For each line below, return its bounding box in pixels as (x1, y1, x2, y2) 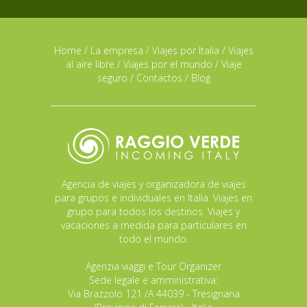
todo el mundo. (119, 232, 188, 246)
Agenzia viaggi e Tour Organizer (86, 260, 221, 273)
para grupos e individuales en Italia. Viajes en (55, 191, 252, 205)
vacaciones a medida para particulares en (60, 219, 247, 232)
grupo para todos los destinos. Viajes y (67, 205, 240, 219)
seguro (97, 71, 127, 84)
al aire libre (65, 58, 114, 71)
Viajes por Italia (151, 44, 219, 57)
